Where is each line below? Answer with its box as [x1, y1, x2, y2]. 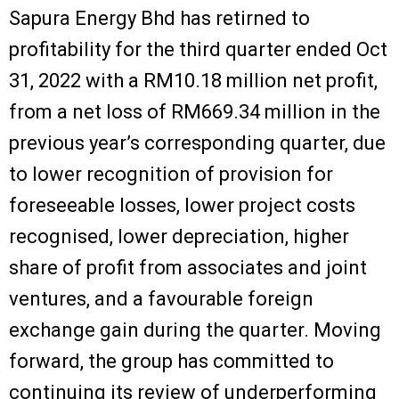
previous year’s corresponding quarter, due [9, 131, 386, 154]
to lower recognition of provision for [9, 162, 333, 185]
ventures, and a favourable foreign [9, 287, 313, 310]
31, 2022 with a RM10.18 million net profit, [9, 69, 378, 92]
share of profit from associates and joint [9, 256, 367, 279]
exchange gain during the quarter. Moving [9, 318, 381, 341]
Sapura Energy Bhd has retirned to [9, 6, 310, 29]
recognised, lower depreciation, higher [9, 224, 349, 248]
